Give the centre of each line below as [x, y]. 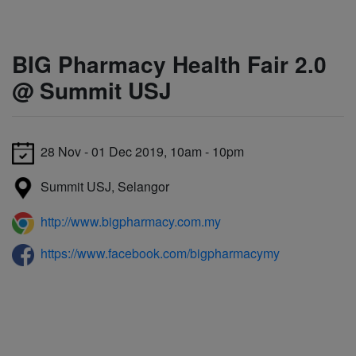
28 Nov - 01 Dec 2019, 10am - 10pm [139, 152]
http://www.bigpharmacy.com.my [131, 221]
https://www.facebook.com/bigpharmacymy [160, 253]
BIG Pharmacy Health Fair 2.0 [169, 64]
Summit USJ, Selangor [102, 187]
